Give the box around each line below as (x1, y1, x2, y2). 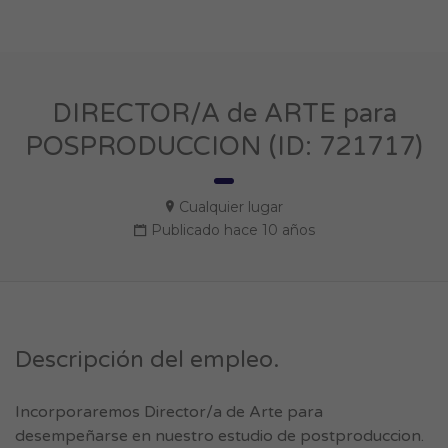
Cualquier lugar (178, 198, 283, 216)
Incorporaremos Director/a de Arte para (15, 402, 323, 422)
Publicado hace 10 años (150, 221, 315, 239)
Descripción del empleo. (15, 346, 279, 374)
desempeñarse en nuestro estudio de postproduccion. (15, 426, 424, 446)
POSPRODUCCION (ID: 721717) (25, 131, 423, 162)
